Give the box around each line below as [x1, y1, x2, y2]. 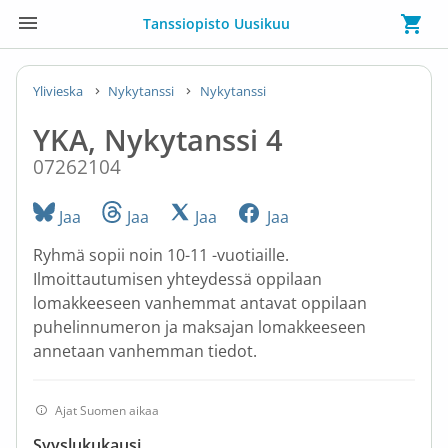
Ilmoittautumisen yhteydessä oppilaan [33, 268, 322, 291]
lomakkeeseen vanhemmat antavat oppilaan [33, 292, 367, 315]
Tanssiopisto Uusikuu [142, 14, 290, 33]
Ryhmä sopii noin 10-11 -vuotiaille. [33, 244, 289, 267]
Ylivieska [33, 82, 86, 100]
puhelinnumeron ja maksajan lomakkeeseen [33, 316, 366, 339]
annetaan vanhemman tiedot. [33, 340, 257, 363]
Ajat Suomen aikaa [55, 401, 160, 419]
